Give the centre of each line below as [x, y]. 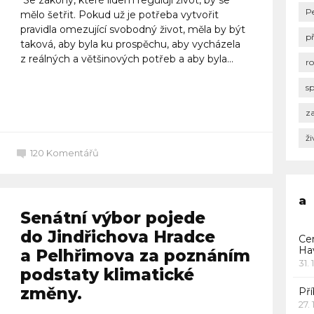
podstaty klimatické [107, 274]
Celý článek [62, 98]
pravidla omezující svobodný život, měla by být [132, 29]
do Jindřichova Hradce [117, 237]
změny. [51, 293]
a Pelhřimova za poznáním [135, 255]
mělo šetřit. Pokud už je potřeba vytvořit [119, 14]
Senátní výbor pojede [112, 218]
